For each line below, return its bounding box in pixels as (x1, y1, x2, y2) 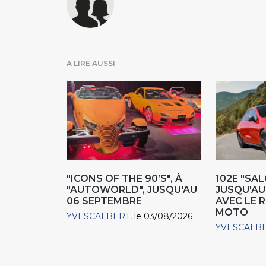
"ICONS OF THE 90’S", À (66, 172, 182, 184)
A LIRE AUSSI (66, 59, 115, 68)
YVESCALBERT (66, 210, 130, 221)
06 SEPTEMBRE (66, 195, 142, 207)
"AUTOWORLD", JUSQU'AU (66, 183, 197, 195)
